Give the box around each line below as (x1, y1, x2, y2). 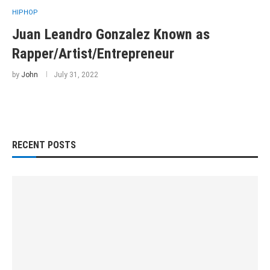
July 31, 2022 (54, 71, 98, 79)
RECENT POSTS (12, 139, 76, 151)
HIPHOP (12, 8, 38, 16)
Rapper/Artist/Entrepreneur (12, 45, 174, 62)
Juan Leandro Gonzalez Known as (12, 26, 210, 43)
